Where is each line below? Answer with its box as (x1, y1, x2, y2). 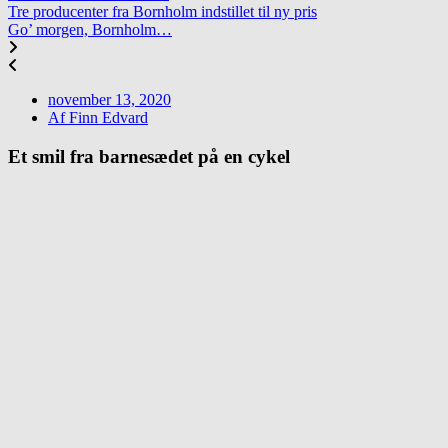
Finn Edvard (65, 108, 148, 126)
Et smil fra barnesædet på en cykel (8, 145, 290, 167)
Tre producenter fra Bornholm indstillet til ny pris (8, 2, 317, 20)
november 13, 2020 (48, 90, 171, 108)
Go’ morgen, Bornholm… (8, 20, 172, 38)
